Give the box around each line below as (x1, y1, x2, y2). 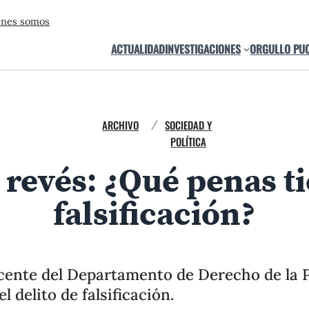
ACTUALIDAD (110, 40, 165, 57)
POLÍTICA (170, 134, 207, 149)
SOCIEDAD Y (165, 117, 212, 132)
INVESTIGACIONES (164, 40, 241, 57)
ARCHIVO (102, 117, 139, 132)
